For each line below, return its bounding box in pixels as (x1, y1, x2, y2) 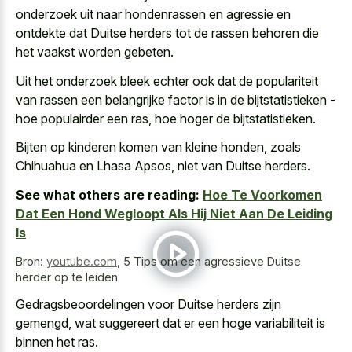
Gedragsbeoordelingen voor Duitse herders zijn (16, 296, 281, 313)
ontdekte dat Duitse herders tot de (16, 25, 211, 42)
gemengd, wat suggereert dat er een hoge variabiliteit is (16, 315, 325, 332)
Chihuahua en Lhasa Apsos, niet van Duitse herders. (16, 158, 310, 174)
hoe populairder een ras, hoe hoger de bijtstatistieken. (16, 110, 316, 126)
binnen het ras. (16, 334, 98, 350)
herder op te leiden (16, 269, 118, 284)
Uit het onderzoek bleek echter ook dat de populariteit (16, 72, 318, 89)
